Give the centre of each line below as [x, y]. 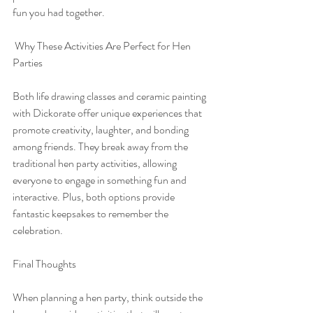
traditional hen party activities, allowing [96, 163]
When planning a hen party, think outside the [109, 298]
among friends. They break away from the [101, 147]
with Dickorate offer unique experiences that [108, 113]
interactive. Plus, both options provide [95, 197]
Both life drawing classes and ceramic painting [110, 96]
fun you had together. [59, 13]
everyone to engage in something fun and [101, 180]
